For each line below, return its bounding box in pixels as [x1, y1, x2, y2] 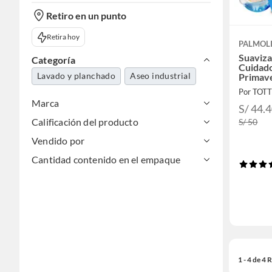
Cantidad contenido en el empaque [32, 154, 181, 166]
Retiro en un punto [46, 9, 126, 21]
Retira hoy [46, 32, 80, 42]
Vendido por [32, 135, 85, 147]
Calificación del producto [32, 116, 138, 128]
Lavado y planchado [37, 70, 116, 81]
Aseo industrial [130, 70, 191, 81]
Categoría [32, 54, 75, 66]
